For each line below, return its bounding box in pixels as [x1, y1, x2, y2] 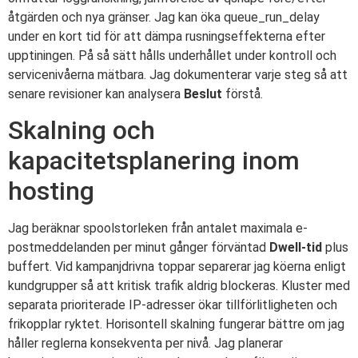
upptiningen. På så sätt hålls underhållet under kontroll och [8, 47, 336, 63]
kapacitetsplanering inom [8, 145, 300, 177]
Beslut [184, 86, 222, 101]
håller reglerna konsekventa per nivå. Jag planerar [8, 336, 283, 352]
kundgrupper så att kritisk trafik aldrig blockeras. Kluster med [8, 278, 350, 294]
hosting [8, 176, 94, 207]
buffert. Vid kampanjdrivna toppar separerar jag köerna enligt [8, 259, 346, 275]
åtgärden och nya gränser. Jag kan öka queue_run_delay [8, 9, 320, 25]
